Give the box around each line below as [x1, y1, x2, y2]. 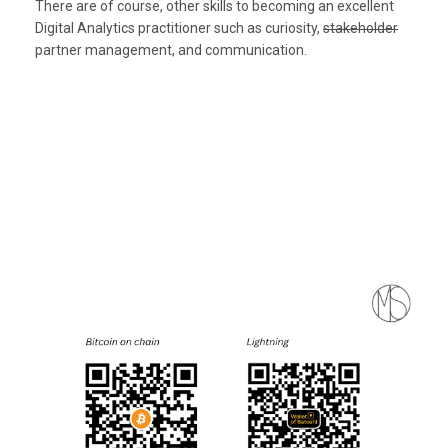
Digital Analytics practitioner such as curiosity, [35, 19, 323, 36]
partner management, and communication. [35, 41, 307, 58]
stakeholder [323, 19, 398, 36]
